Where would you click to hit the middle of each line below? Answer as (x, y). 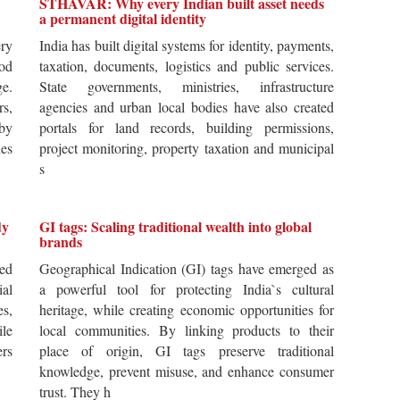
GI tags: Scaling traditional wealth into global (175, 227)
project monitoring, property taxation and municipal (187, 148)
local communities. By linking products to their (187, 330)
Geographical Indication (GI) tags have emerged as (187, 269)
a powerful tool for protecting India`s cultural (187, 289)
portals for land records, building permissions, (187, 128)
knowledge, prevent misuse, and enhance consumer (187, 371)
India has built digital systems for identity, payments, (187, 46)
